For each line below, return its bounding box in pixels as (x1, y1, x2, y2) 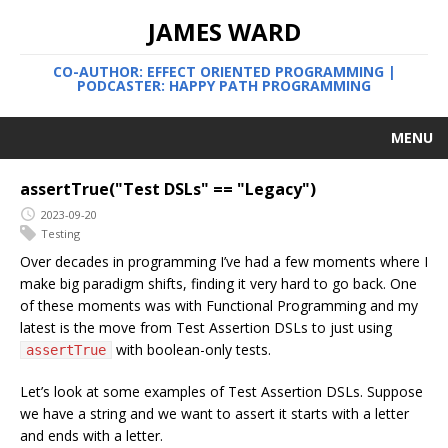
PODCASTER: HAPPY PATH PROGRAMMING (77, 76, 371, 95)
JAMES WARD (147, 15, 301, 48)
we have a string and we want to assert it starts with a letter (20, 404, 409, 424)
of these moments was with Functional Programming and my (20, 296, 418, 316)
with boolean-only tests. (112, 340, 271, 360)
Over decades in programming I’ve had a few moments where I (20, 252, 428, 272)
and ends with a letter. (20, 426, 163, 446)
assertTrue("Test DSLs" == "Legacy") (20, 178, 316, 200)
